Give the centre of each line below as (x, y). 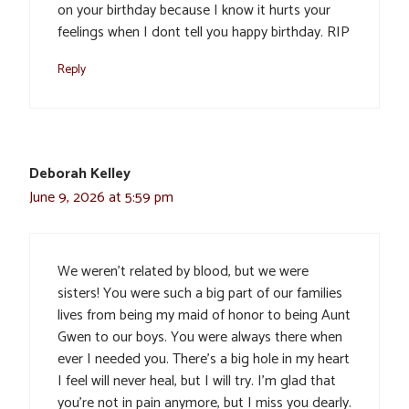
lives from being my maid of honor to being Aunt (204, 316)
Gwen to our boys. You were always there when (200, 338)
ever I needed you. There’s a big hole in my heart (204, 360)
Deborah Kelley (80, 174)
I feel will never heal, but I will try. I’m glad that (197, 382)
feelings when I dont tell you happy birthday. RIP (204, 33)
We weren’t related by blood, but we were (183, 272)
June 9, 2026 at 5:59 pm (101, 198)
